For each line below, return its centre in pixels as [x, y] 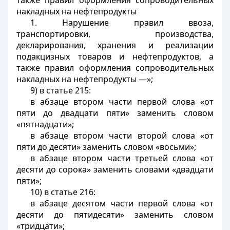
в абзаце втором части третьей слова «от [122, 158]
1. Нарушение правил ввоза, [122, 23]
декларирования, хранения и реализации [115, 45]
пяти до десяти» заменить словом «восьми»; [106, 147]
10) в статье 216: [63, 192]
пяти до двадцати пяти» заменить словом [115, 113]
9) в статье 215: [60, 90]
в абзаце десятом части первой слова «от [122, 203]
